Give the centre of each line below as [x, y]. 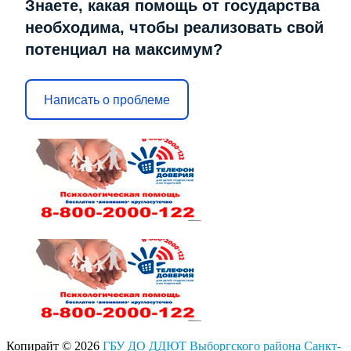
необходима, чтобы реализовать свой [174, 28]
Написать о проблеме [107, 100]
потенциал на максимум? [124, 50]
